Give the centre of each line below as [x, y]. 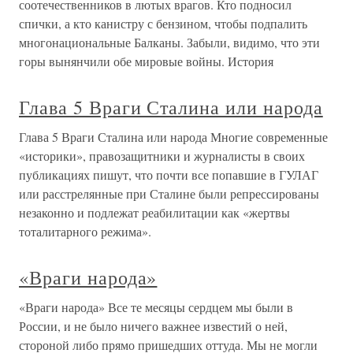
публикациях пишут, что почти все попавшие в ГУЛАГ [169, 175]
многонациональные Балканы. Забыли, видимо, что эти [169, 43]
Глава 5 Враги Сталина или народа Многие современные [173, 137]
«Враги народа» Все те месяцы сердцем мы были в [156, 307]
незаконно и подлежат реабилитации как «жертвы [154, 213]
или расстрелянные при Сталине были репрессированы [169, 194]
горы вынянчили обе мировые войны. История [146, 61]
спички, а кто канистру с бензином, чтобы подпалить [163, 24]
